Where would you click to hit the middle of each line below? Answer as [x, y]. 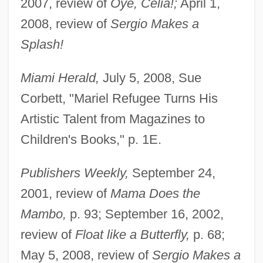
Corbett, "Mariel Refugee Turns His [119, 98]
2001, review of [65, 193]
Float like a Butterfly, [132, 234]
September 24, [172, 173]
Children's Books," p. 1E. [91, 139]
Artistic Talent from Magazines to [112, 119]
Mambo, [43, 214]
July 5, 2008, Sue [150, 77]
